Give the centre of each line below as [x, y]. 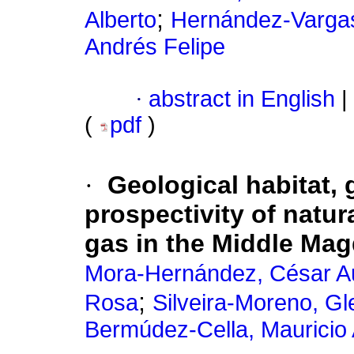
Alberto [121, 20]
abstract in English [242, 99]
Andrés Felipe [155, 47]
